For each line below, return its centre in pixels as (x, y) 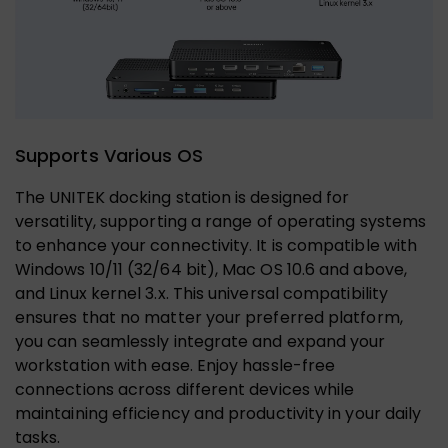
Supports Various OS (109, 155)
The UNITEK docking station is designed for (182, 197)
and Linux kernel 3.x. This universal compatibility (201, 293)
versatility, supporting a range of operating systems (221, 221)
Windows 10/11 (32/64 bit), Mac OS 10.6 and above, (211, 269)
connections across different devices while (185, 389)
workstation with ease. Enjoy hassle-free (175, 365)
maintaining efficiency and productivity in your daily (218, 413)
